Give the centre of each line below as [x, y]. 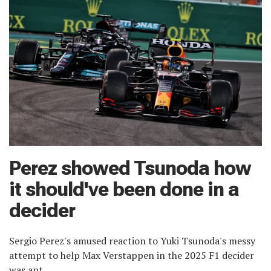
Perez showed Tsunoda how [130, 168]
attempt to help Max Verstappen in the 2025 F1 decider [132, 256]
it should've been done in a [124, 190]
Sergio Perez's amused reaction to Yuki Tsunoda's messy [132, 241]
